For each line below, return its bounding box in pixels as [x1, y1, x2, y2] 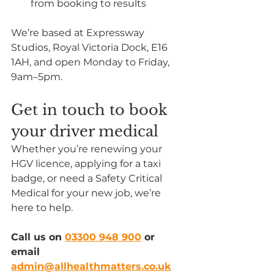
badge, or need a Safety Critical [11, 172, 165, 184]
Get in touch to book [11, 100, 172, 119]
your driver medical [11, 122, 158, 140]
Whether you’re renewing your [11, 143, 165, 155]
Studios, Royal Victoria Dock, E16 [11, 41, 170, 53]
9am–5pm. [11, 70, 62, 83]
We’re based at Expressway [11, 26, 147, 39]
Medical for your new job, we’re [11, 187, 163, 199]
